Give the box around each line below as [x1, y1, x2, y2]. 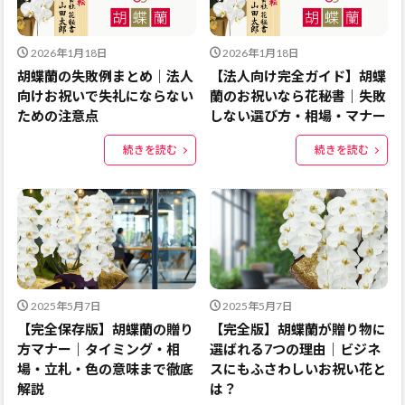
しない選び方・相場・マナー [209, 108, 386, 125]
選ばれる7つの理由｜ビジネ [209, 341, 381, 358]
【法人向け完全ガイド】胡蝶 [209, 68, 386, 85]
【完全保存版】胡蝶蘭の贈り [17, 321, 193, 338]
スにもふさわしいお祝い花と [209, 361, 386, 378]
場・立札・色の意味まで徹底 [17, 361, 193, 378]
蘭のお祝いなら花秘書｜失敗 [209, 88, 386, 105]
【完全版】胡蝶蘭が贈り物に [209, 321, 386, 338]
